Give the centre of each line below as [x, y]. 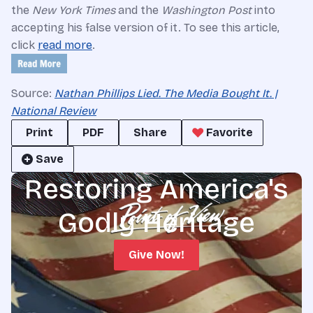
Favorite [230, 132]
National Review [54, 111]
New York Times [74, 10]
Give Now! [156, 255]
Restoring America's [156, 189]
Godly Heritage [156, 223]
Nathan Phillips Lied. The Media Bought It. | [166, 93]
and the [138, 10]
